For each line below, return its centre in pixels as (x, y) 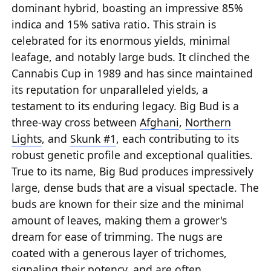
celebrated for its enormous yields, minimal (121, 40)
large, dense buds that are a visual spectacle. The (135, 187)
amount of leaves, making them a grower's (119, 220)
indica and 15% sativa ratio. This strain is (114, 24)
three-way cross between (76, 122)
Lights (27, 138)
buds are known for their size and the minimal (128, 204)
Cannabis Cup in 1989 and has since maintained (132, 73)
